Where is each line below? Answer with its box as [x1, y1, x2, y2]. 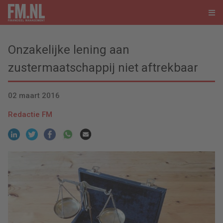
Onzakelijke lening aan [8, 43, 129, 57]
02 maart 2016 [8, 91, 60, 101]
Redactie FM [8, 110, 52, 119]
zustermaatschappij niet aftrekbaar [8, 61, 198, 75]
